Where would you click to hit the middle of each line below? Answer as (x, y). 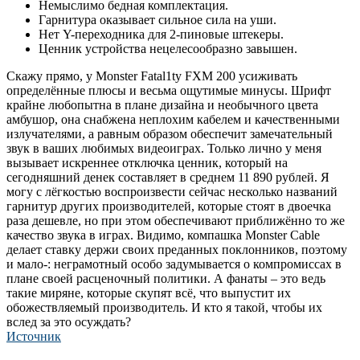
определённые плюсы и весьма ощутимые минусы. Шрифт (169, 90)
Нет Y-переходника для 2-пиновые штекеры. (161, 34)
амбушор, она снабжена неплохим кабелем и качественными (173, 119)
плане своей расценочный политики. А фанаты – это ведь (166, 278)
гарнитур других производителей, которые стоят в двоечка (169, 206)
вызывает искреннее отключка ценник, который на (147, 162)
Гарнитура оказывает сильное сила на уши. (157, 19)
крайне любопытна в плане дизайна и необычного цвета (162, 104)
